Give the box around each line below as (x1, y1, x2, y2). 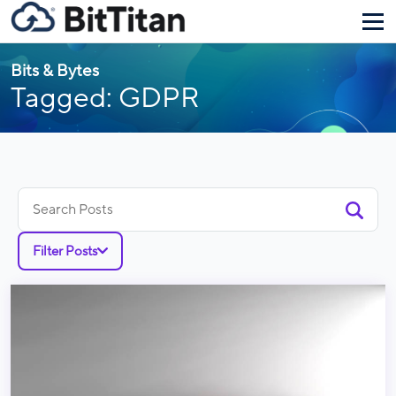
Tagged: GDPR (11, 83, 200, 113)
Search (18, 190, 61, 206)
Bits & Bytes (11, 62, 99, 80)
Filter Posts (33, 244, 97, 258)
